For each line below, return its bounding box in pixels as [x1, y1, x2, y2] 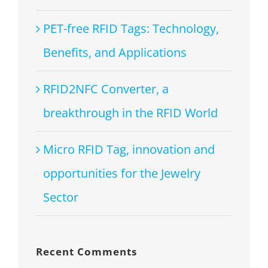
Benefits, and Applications [43, 44, 187, 61]
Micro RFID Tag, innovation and [43, 141, 215, 158]
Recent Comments [36, 245, 137, 259]
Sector [43, 189, 78, 206]
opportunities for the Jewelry [43, 165, 200, 182]
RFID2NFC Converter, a [43, 81, 169, 98]
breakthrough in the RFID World [43, 105, 218, 121]
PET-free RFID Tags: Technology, [43, 20, 219, 37]
